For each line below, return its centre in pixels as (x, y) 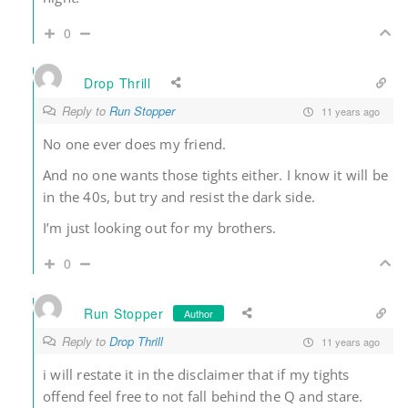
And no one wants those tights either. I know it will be (216, 175)
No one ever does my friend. (135, 144)
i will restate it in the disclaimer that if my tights (196, 375)
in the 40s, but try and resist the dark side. (179, 197)
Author (198, 313)
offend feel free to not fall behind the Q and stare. (203, 397)
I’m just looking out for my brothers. (160, 228)
